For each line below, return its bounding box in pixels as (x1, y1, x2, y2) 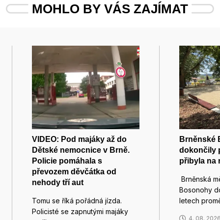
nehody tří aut (32, 178, 83, 187)
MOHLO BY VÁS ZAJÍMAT (32, 1, 188, 16)
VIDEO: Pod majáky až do (32, 135, 127, 143)
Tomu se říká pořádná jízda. (32, 196, 122, 205)
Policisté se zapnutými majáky (32, 207, 128, 216)
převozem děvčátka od (32, 167, 116, 176)
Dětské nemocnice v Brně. (32, 145, 130, 154)
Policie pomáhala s (32, 156, 102, 165)
